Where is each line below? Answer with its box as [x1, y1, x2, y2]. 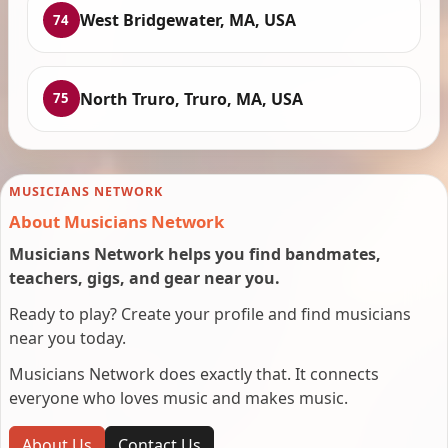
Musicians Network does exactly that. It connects [9, 363, 379, 386]
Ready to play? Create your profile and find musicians [9, 303, 411, 326]
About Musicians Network [9, 210, 224, 234]
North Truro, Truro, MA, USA [79, 87, 303, 110]
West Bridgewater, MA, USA [79, 9, 296, 32]
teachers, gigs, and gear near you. [9, 267, 280, 290]
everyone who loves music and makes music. [9, 387, 348, 410]
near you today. [9, 327, 126, 350]
